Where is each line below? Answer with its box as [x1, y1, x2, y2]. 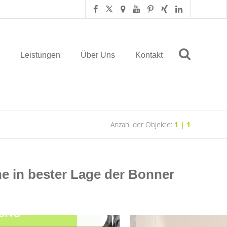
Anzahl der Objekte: [110, 120, 174, 129]
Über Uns [80, 50, 115, 59]
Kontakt [135, 50, 163, 59]
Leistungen [20, 50, 60, 59]
